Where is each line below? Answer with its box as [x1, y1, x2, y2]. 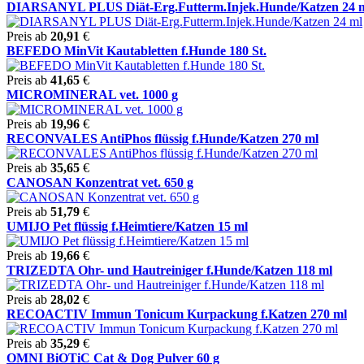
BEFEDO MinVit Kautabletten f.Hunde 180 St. [6, 43, 266, 58]
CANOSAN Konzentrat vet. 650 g [6, 175, 193, 189]
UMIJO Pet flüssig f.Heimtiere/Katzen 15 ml [6, 219, 248, 233]
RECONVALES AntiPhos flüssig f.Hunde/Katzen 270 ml [6, 131, 318, 145]
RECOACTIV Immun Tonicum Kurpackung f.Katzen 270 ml [6, 306, 347, 321]
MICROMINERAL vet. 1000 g [6, 87, 178, 102]
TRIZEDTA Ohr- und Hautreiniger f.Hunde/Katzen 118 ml [6, 262, 332, 277]
